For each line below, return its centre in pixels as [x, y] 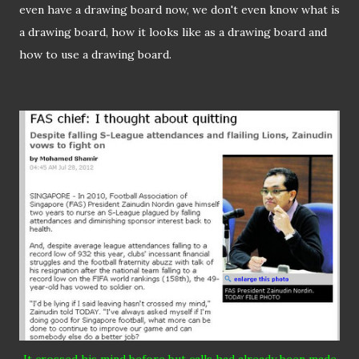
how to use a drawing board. [95, 55]
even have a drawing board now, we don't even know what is [179, 10]
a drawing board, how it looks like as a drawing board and [173, 32]
